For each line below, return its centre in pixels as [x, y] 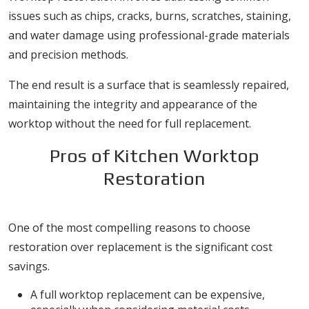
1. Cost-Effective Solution [154, 204]
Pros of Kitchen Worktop [154, 156]
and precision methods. [68, 54]
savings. [29, 266]
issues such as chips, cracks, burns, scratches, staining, [150, 16]
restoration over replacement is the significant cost [140, 247]
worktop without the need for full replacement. [130, 123]
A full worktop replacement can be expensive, [148, 295]
